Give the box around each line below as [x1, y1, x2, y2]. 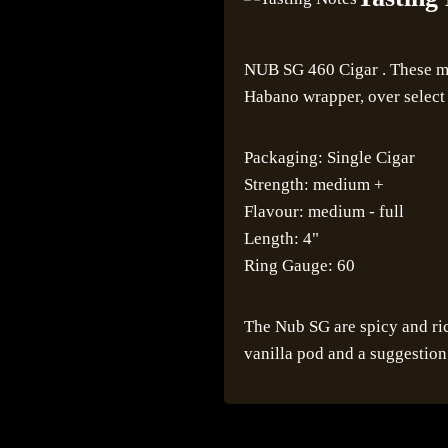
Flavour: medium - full [244, 202, 404, 222]
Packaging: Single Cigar [244, 148, 415, 168]
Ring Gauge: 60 [244, 256, 355, 276]
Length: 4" [244, 229, 319, 249]
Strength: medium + [244, 175, 384, 195]
